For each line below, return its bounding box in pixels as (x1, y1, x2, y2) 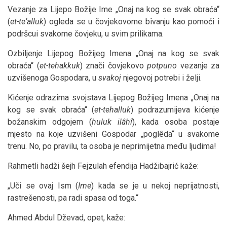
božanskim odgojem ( (8, 117, 92, 127)
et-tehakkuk (39, 60, 80, 70)
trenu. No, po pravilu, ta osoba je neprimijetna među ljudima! (8, 141, 216, 151)
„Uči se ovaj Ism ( (8, 180, 78, 191)
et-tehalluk (94, 104, 131, 115)
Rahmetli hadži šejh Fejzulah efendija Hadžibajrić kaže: (8, 161, 199, 171)
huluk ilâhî (91, 117, 132, 127)
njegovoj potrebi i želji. (121, 72, 202, 83)
